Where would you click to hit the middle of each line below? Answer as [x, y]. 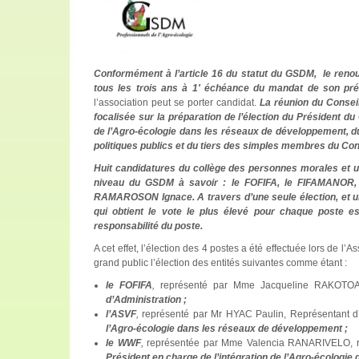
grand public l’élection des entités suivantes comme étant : [220, 262]
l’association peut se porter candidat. [177, 102]
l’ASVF [121, 314]
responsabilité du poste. [148, 226]
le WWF [123, 343]
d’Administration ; [146, 299]
